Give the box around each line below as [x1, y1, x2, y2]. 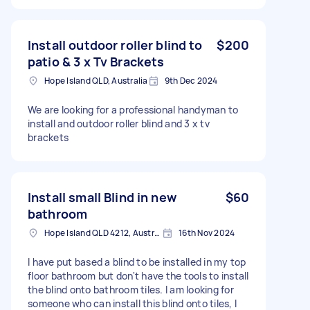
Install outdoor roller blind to [28, 36, 203, 53]
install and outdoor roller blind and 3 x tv [28, 116, 210, 130]
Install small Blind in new [28, 188, 176, 206]
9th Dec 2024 [164, 74, 218, 86]
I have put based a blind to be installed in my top [28, 255, 246, 268]
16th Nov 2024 [179, 226, 235, 239]
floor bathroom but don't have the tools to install [28, 268, 249, 282]
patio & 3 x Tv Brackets [28, 53, 165, 70]
